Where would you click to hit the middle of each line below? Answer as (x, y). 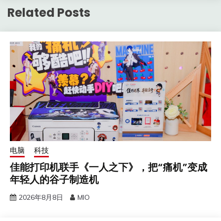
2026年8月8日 (41, 198)
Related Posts (49, 13)
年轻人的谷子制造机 (54, 180)
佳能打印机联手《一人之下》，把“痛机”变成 (109, 167)
